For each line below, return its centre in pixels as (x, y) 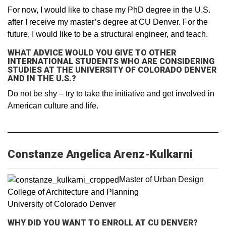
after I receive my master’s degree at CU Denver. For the (108, 22)
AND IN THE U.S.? (42, 79)
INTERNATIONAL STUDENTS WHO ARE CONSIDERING (111, 62)
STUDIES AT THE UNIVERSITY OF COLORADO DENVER (112, 70)
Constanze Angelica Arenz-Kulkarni (100, 154)
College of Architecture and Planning (73, 192)
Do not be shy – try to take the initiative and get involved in (111, 94)
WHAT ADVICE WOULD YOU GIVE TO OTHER (92, 53)
